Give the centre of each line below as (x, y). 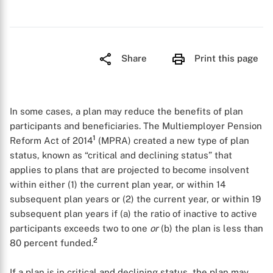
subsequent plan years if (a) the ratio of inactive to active (133, 214)
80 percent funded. (51, 243)
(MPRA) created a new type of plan (172, 140)
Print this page (226, 58)
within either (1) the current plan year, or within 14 (118, 184)
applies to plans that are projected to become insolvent (129, 170)
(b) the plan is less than (211, 228)
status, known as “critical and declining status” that (121, 155)
